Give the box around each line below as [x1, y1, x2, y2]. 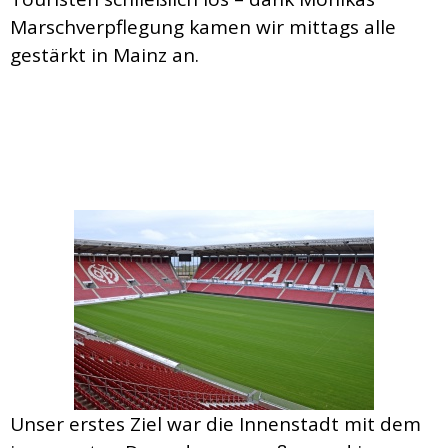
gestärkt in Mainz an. [10, 41, 199, 68]
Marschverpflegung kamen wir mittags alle [10, 13, 396, 40]
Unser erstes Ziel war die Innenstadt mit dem [10, 411, 421, 438]
